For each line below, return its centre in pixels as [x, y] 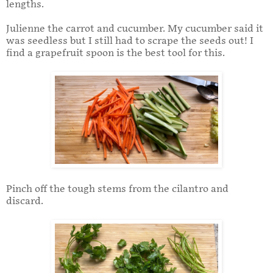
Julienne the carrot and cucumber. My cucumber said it [135, 29]
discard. [25, 202]
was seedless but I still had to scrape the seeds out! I [130, 41]
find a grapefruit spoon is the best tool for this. [115, 54]
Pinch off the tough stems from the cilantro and [117, 190]
